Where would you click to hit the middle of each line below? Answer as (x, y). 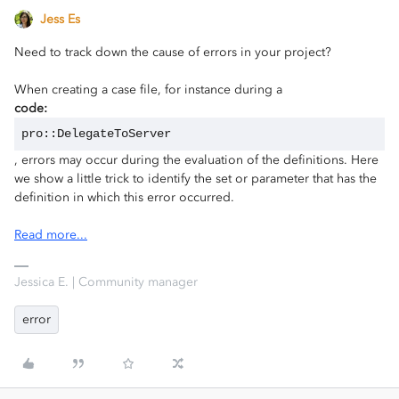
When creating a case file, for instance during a (148, 90)
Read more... (51, 235)
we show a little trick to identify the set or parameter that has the (195, 179)
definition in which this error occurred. (124, 198)
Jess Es (60, 20)
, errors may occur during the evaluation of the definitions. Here (196, 160)
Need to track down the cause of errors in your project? (173, 53)
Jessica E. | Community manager (106, 282)
